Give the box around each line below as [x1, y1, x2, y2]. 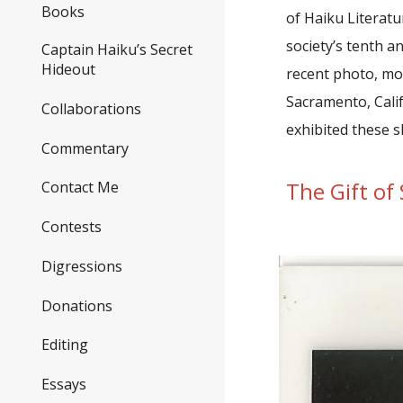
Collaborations [41, 99, 141, 120]
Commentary [41, 138, 129, 158]
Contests [41, 217, 102, 237]
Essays [41, 374, 86, 395]
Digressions [41, 255, 122, 276]
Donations [41, 295, 112, 316]
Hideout [41, 59, 95, 80]
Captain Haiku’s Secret [41, 40, 193, 60]
